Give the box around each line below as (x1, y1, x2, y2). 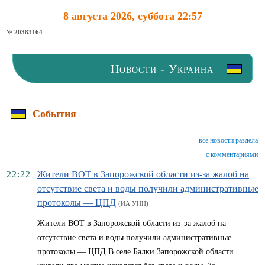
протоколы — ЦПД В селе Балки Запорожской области (37, 247, 234, 256)
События (33, 108, 76, 119)
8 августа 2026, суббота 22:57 (63, 10, 202, 22)
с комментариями (206, 150, 258, 159)
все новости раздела (199, 136, 258, 144)
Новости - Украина (111, 62, 214, 75)
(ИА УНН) (118, 200, 148, 207)
